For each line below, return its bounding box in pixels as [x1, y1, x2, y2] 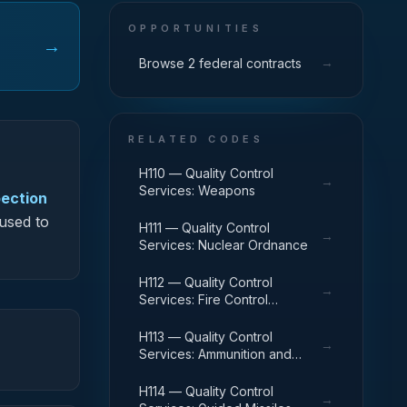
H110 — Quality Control [139, 165, 273, 181]
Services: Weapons [139, 183, 255, 198]
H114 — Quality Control [139, 383, 273, 399]
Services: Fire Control [139, 292, 268, 307]
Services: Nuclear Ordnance [139, 237, 308, 253]
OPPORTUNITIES [128, 22, 263, 35]
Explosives [139, 363, 203, 379]
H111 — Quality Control [139, 220, 270, 235]
